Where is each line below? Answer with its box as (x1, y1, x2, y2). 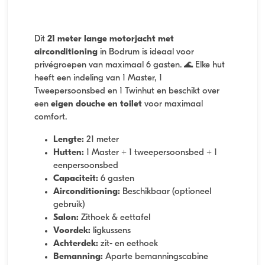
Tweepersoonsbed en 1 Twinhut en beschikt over (34, 87, 219, 96)
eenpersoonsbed (53, 161, 118, 171)
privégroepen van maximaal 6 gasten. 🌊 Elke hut (34, 61, 225, 70)
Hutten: (53, 148, 84, 158)
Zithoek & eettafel (79, 214, 150, 223)
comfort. (34, 113, 67, 122)
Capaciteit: (53, 174, 98, 184)
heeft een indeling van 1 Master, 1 (34, 74, 162, 83)
